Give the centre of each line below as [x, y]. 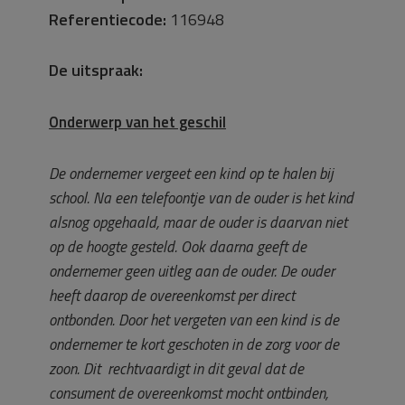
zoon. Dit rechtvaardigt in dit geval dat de [176, 369]
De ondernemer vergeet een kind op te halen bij [191, 174]
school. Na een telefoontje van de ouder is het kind [201, 198]
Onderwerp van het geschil [137, 122]
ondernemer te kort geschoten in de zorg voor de [194, 344]
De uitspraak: [96, 70]
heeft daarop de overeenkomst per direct [172, 296]
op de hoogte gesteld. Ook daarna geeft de [178, 247]
